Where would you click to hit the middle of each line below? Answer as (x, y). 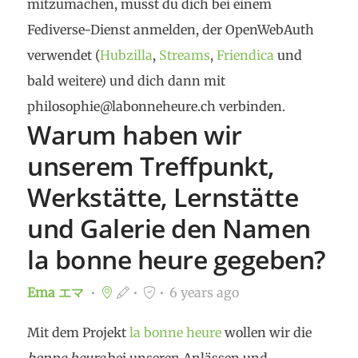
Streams (185, 55)
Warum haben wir (135, 135)
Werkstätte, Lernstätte (163, 197)
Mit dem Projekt (78, 332)
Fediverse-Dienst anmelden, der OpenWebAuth (171, 30)
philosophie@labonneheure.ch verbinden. (156, 106)
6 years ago (204, 292)
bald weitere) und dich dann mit (126, 81)
